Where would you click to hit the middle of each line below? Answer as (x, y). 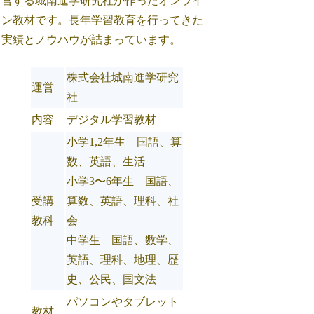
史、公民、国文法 (112, 279)
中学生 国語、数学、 (123, 240)
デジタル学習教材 (112, 119)
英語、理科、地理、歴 (123, 259)
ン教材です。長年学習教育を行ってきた (103, 20)
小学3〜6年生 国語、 (123, 181)
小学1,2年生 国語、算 (124, 142)
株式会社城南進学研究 (123, 77)
